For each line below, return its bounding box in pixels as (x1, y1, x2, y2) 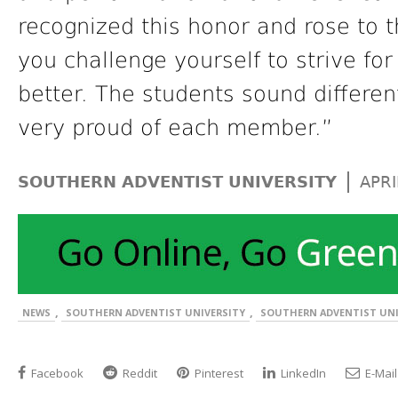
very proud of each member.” (18, 115, 332, 141)
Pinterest (192, 365, 243, 382)
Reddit (120, 365, 157, 382)
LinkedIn (278, 365, 326, 382)
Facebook (28, 365, 84, 382)
